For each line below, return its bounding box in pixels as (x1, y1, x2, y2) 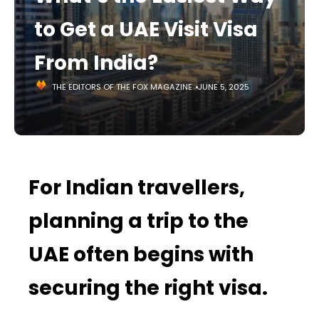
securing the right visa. (28, 274, 268, 302)
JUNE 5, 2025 (198, 81, 249, 93)
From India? (34, 49, 158, 77)
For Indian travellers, (28, 174, 245, 202)
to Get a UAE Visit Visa (34, 16, 258, 43)
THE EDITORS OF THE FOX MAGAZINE (52, 81, 192, 93)
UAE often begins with (28, 241, 253, 268)
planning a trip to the (28, 207, 249, 235)
